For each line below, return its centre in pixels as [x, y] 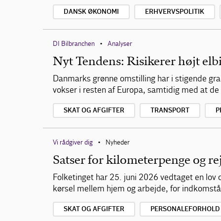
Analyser [120, 44]
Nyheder [117, 142]
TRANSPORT [170, 110]
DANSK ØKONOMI [91, 12]
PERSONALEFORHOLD [185, 209]
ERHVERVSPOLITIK [175, 12]
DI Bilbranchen [74, 44]
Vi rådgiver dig [73, 142]
